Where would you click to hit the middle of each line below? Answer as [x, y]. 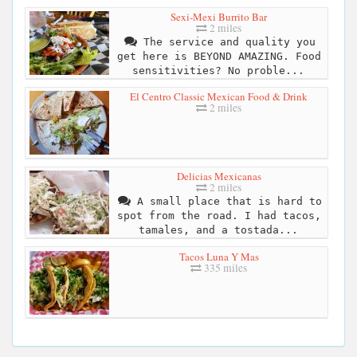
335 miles [224, 267]
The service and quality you [226, 42]
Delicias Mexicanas [219, 177]
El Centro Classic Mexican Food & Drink [219, 97]
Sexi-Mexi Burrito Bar [219, 17]
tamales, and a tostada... [218, 230]
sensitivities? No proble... [218, 71]
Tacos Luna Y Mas [219, 256]
